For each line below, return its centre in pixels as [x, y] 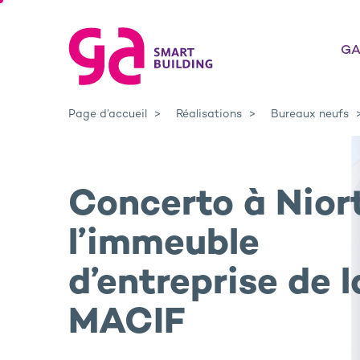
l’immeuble [164, 245]
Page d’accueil [108, 115]
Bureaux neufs [310, 115]
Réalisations [209, 115]
